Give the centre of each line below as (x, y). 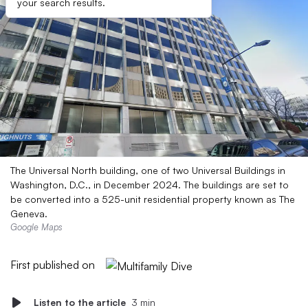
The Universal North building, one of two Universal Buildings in (148, 170)
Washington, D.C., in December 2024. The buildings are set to (150, 185)
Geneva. (29, 213)
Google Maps (36, 227)
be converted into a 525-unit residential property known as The (153, 199)
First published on (53, 265)
